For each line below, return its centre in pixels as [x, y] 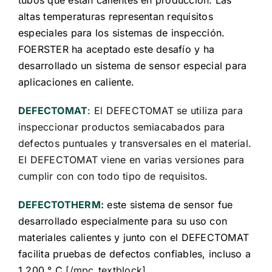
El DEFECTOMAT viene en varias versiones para [131, 159]
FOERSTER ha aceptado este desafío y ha [117, 49]
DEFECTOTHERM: [61, 204]
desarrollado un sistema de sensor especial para [133, 65]
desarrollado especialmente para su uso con [123, 221]
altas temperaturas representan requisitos [116, 16]
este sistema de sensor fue [170, 204]
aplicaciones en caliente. [76, 82]
